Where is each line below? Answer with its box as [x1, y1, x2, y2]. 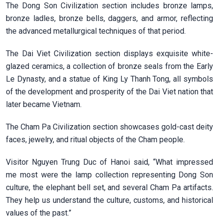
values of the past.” [6, 208, 71, 218]
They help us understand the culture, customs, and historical [6, 195, 213, 205]
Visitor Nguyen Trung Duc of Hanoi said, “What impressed [6, 157, 213, 167]
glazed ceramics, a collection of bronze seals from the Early [6, 61, 213, 71]
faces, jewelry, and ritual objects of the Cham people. [6, 134, 185, 144]
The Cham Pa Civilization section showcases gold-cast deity [6, 122, 213, 131]
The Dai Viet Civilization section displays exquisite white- [6, 48, 213, 58]
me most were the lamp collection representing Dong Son [6, 170, 213, 179]
